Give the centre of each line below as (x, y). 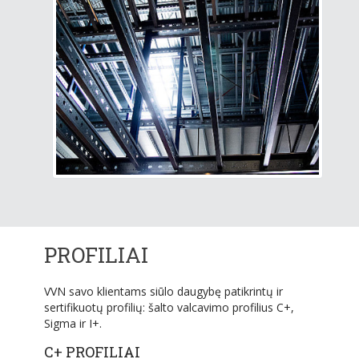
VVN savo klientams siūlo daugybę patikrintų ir (163, 292)
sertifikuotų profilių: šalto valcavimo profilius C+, (169, 308)
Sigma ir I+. (73, 324)
